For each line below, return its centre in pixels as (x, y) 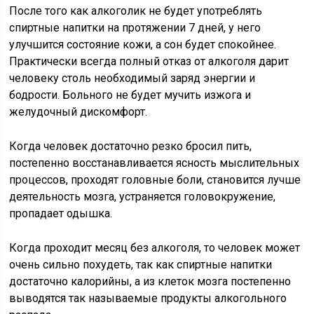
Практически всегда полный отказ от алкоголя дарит (149, 61)
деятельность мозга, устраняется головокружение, (143, 197)
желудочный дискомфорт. (78, 112)
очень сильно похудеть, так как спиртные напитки (141, 265)
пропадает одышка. (61, 213)
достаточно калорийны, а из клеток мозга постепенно (150, 281)
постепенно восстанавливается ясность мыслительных (155, 163)
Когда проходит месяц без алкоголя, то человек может (155, 248)
